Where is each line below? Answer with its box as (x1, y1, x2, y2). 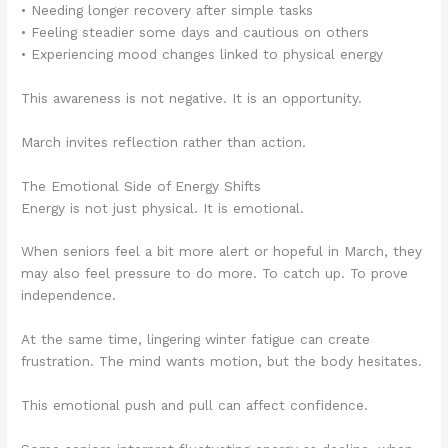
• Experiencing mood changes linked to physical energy (21, 45, 384, 62)
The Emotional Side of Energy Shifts (21, 177, 262, 194)
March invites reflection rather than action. (21, 133, 307, 150)
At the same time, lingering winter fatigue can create (21, 331, 371, 348)
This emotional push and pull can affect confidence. (21, 397, 369, 414)
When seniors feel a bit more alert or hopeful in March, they (21, 243, 423, 260)
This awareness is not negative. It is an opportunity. (21, 89, 363, 106)
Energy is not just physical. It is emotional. (21, 199, 305, 216)
